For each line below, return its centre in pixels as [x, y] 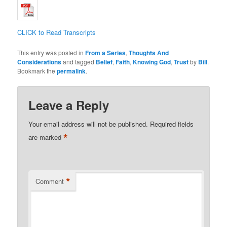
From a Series [106, 53]
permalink [71, 71]
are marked [46, 137]
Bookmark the [37, 71]
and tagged [79, 62]
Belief [104, 62]
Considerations [40, 62]
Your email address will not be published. [88, 124]
